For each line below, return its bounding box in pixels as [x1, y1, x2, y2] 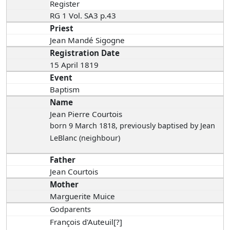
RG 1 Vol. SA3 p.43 [50, 10, 119, 21]
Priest [50, 23, 74, 34]
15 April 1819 [50, 60, 101, 70]
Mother [50, 179, 79, 190]
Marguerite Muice [50, 191, 116, 202]
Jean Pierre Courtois [50, 109, 123, 120]
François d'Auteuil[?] [50, 217, 123, 227]
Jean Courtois [50, 166, 99, 177]
